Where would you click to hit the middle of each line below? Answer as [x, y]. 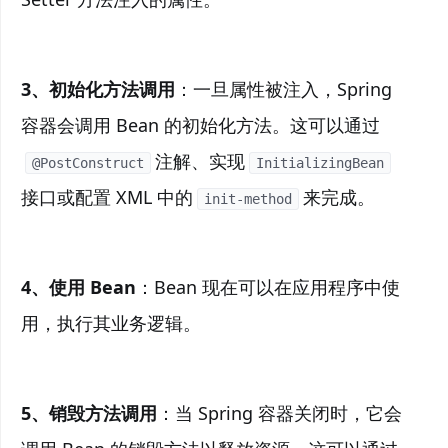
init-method [248, 199]
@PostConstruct [88, 163]
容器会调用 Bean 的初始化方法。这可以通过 [200, 125]
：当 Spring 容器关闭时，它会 [279, 413]
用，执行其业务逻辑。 [111, 323]
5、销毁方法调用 [89, 413]
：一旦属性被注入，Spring [283, 89]
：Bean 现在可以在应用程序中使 [268, 287]
